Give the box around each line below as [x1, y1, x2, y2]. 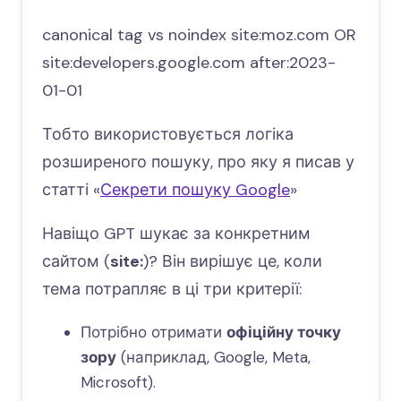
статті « [42, 179, 100, 200]
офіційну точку [226, 322, 341, 342]
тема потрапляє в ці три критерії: [42, 278, 302, 300]
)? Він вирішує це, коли [143, 251, 322, 272]
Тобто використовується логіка [42, 124, 294, 145]
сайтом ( [42, 251, 110, 272]
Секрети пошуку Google [100, 179, 290, 200]
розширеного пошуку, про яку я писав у [42, 151, 354, 173]
